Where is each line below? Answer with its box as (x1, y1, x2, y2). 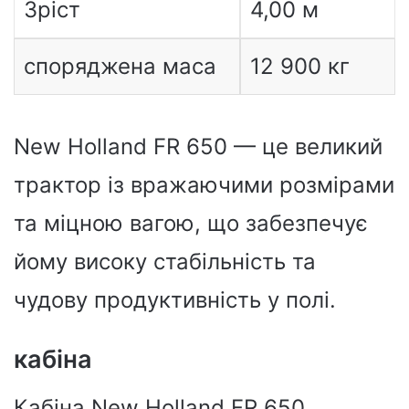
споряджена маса (23, 53, 216, 79)
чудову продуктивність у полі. (14, 287, 336, 313)
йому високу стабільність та (14, 248, 316, 275)
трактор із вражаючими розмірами (14, 172, 394, 198)
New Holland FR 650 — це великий (14, 133, 383, 160)
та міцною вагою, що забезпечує (14, 210, 368, 236)
